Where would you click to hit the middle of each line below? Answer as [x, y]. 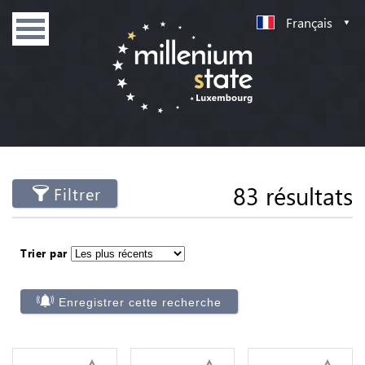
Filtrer [77, 193]
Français [309, 22]
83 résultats [293, 196]
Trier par [44, 253]
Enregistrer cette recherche [140, 302]
